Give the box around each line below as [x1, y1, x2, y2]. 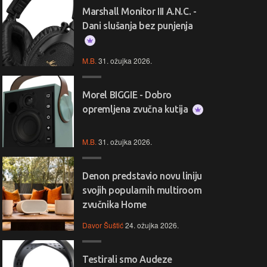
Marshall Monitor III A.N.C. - [82, 6, 197, 17]
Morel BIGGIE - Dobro [82, 89, 172, 100]
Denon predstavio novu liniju [82, 170, 202, 181]
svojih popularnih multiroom [82, 185, 202, 195]
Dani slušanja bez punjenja [82, 20, 193, 31]
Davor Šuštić [82, 220, 123, 230]
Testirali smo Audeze [82, 254, 172, 265]
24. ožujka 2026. [125, 220, 179, 230]
